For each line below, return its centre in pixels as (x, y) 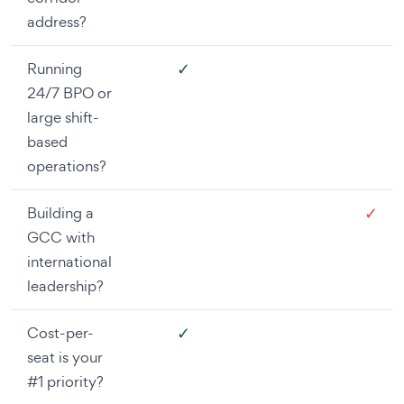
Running (55, 68)
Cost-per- (60, 332)
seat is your (65, 357)
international (69, 261)
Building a (60, 212)
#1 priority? (65, 381)
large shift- (63, 117)
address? (57, 21)
